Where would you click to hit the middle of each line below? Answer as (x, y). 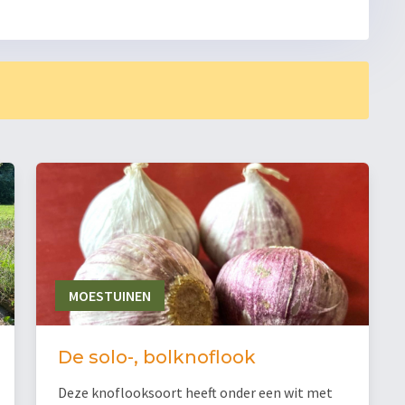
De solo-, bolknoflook (157, 358)
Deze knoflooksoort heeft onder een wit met (195, 393)
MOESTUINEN (109, 296)
